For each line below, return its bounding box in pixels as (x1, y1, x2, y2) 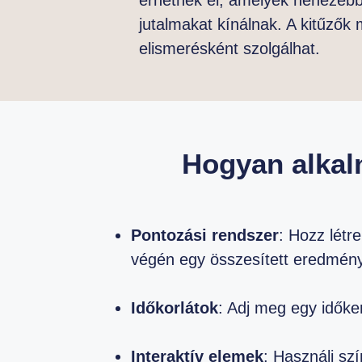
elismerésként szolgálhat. (139, 39, 320, 57)
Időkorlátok (131, 298, 218, 317)
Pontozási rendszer (131, 225, 279, 244)
